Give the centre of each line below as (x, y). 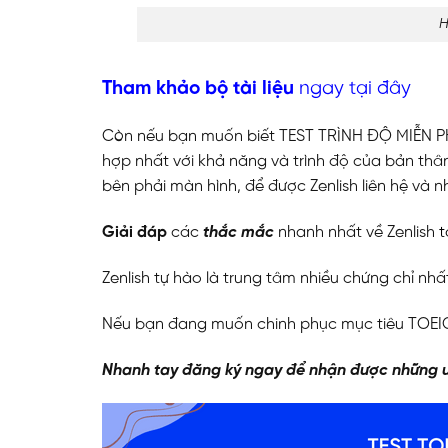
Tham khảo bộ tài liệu (198, 88)
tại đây (380, 88)
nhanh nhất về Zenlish (356, 233)
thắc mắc (238, 233)
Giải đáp (134, 233)
